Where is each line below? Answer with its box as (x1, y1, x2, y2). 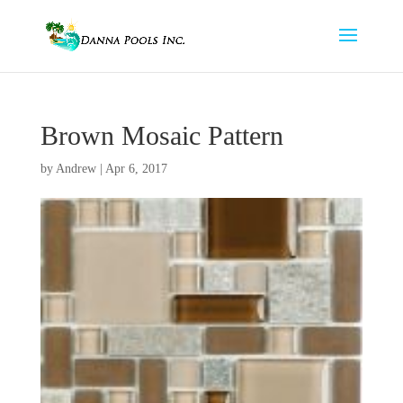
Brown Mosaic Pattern (40, 121, 283, 150)
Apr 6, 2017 (104, 162, 167, 175)
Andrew (55, 162, 96, 175)
